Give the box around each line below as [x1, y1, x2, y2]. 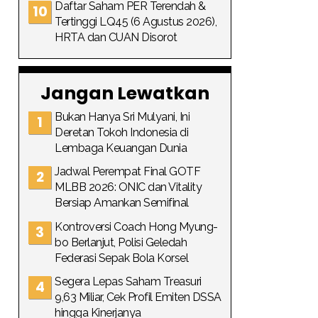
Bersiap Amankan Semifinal [55, 196, 189, 209]
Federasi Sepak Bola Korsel [55, 251, 188, 265]
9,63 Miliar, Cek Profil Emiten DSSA [55, 290, 221, 304]
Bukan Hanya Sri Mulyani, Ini [55, 109, 190, 124]
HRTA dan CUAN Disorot [55, 30, 177, 44]
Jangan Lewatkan [40, 80, 209, 106]
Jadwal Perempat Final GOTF [55, 165, 200, 178]
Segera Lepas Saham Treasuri [55, 275, 202, 288]
